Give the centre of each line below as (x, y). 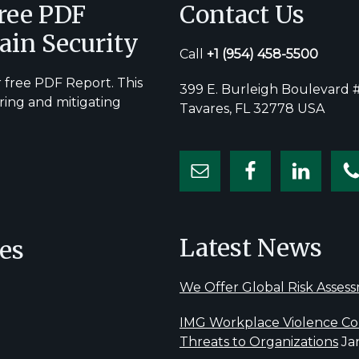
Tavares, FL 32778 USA (252, 109)
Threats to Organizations (258, 342)
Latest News (250, 248)
